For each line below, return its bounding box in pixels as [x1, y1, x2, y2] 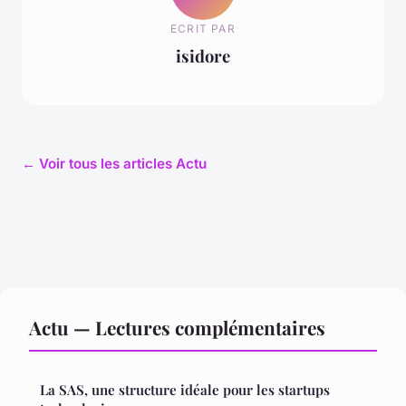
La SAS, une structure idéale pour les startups [40, 380, 330, 399]
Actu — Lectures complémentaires [29, 314, 325, 340]
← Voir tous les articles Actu [22, 154, 207, 172]
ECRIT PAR [170, 22, 236, 36]
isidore [176, 44, 230, 68]
